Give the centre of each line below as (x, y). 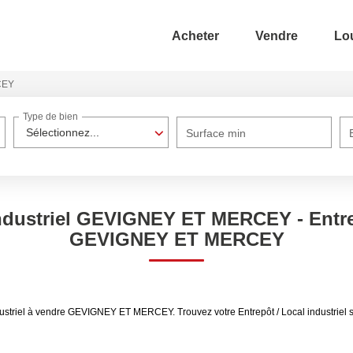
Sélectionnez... (63, 132)
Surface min (216, 133)
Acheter (195, 35)
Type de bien (51, 117)
